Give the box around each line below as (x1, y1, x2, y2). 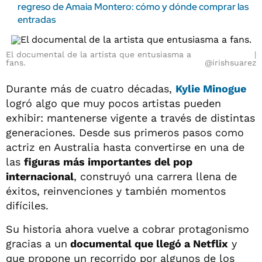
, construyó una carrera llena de (74, 170, 237, 182)
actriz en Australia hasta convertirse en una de (6, 141, 244, 153)
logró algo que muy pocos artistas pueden (6, 97, 221, 109)
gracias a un (6, 237, 67, 250)
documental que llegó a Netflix (67, 237, 228, 250)
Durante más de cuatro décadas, (6, 82, 175, 95)
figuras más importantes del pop (24, 156, 192, 168)
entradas (18, 13, 56, 26)
